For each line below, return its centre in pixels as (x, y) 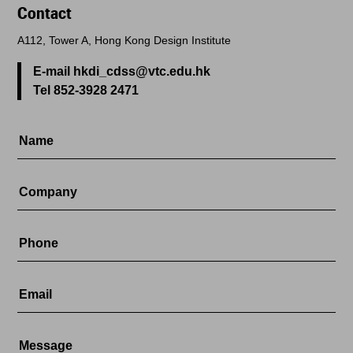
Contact (45, 12)
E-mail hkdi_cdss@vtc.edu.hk (122, 71)
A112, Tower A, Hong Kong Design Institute (124, 40)
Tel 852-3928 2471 (86, 90)
